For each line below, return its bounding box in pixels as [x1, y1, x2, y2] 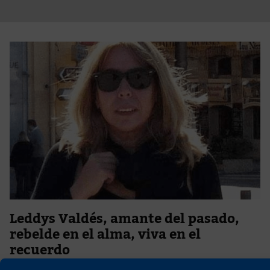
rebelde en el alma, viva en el [10, 221, 201, 248]
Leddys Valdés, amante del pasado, [10, 205, 239, 233]
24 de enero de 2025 [10, 258, 83, 268]
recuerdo [10, 236, 70, 264]
